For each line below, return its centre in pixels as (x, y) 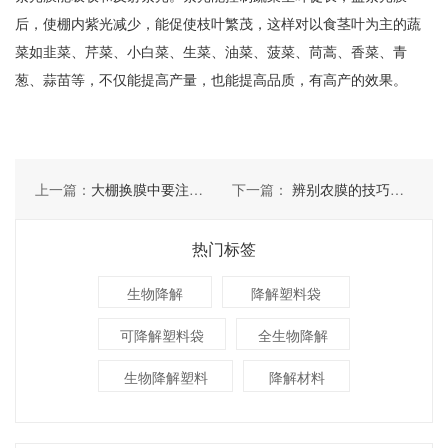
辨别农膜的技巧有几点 (340, 189)
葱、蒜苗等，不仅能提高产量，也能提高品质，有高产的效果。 (211, 79)
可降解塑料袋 (162, 335)
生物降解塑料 (165, 377)
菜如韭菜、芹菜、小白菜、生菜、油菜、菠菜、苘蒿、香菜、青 (211, 51)
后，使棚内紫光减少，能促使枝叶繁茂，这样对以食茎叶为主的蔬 (218, 23)
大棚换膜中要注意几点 (140, 189)
